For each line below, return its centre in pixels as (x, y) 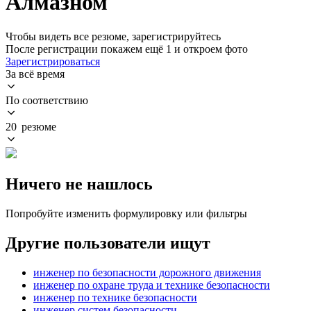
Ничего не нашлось (79, 184)
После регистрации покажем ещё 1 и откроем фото (127, 49)
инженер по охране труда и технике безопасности (152, 285)
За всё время (35, 74)
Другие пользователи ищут (108, 243)
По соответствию (47, 100)
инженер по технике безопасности (115, 297)
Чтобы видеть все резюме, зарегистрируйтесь (113, 36)
